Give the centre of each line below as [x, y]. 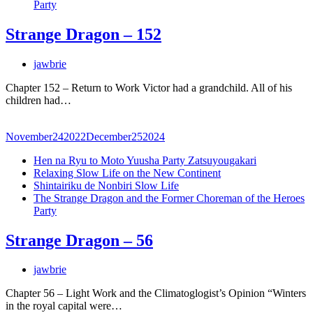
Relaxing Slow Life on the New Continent [127, 173]
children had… [38, 100]
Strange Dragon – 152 [83, 34]
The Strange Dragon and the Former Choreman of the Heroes [169, 198]
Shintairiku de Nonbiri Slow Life [106, 185]
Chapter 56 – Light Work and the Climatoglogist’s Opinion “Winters [156, 293]
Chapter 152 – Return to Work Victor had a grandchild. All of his [149, 87]
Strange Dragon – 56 [79, 240]
